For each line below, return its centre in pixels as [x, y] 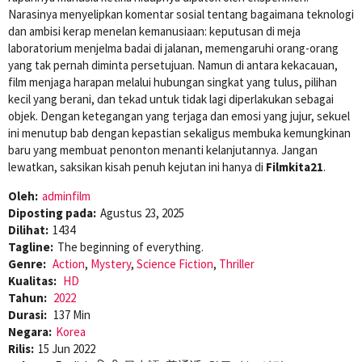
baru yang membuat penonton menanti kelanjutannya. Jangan [163, 149]
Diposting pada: [52, 213]
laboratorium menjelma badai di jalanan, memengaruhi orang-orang [173, 48]
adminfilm [66, 196]
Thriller [237, 263]
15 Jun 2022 [67, 348]
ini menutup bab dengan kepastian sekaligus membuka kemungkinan [179, 133]
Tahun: [29, 297]
